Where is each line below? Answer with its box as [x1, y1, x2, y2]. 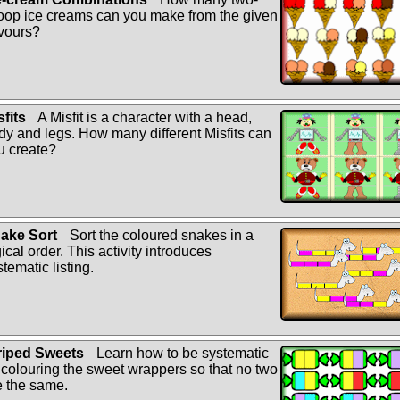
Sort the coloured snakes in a [66, 227, 254, 243]
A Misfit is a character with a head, [35, 109, 252, 125]
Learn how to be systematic [93, 345, 269, 361]
